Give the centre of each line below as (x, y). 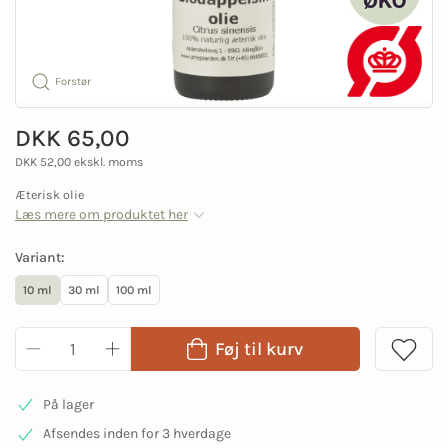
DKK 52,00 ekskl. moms (79, 161)
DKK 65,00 (72, 137)
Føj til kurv (258, 349)
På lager (68, 404)
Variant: (40, 257)
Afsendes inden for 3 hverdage (136, 433)
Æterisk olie (49, 194)
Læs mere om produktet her (101, 214)
